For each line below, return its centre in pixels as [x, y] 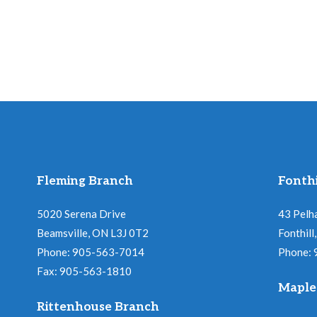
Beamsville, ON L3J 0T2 [93, 233]
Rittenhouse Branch [98, 307]
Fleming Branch [85, 181]
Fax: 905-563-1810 [84, 271]
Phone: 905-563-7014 [91, 252]
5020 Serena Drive [81, 214]
